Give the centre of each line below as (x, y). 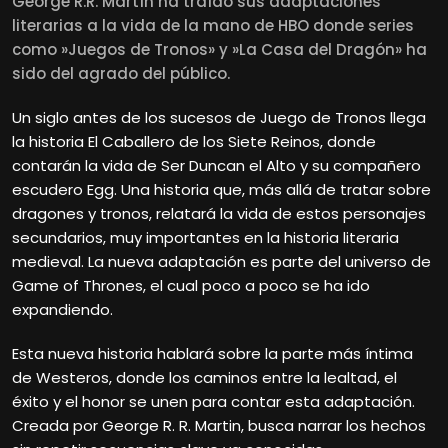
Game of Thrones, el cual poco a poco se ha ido (191, 285)
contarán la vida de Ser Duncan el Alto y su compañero (216, 165)
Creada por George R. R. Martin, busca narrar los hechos (219, 425)
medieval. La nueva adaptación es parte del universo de (221, 261)
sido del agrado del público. (121, 73)
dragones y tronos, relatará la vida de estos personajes (219, 213)
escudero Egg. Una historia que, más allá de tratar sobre (221, 189)
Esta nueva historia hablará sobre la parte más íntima (212, 353)
